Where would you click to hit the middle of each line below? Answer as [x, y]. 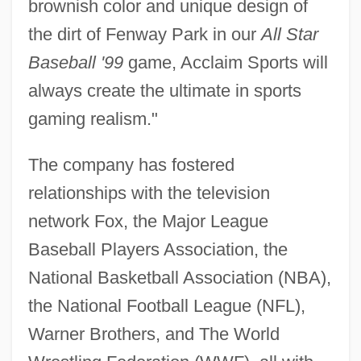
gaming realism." [93, 118]
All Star [289, 34]
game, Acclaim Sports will [225, 62]
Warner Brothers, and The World [154, 334]
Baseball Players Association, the [158, 249]
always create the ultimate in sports [164, 90]
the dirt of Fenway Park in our [144, 34]
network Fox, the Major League [148, 221]
